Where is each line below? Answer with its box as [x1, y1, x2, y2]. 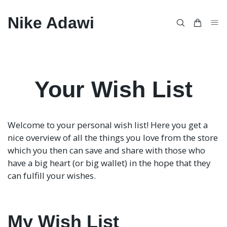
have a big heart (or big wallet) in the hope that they [8, 157, 210, 169]
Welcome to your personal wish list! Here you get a [8, 119, 208, 131]
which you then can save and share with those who [8, 144, 205, 156]
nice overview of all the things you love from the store [8, 132, 218, 143]
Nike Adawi [8, 14, 94, 32]
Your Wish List [34, 77, 193, 102]
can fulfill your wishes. [8, 170, 96, 181]
